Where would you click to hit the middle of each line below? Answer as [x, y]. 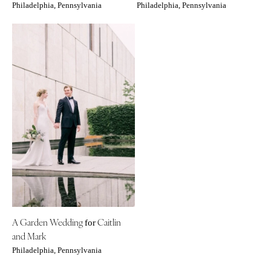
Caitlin [108, 222]
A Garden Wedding [48, 222]
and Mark [29, 236]
